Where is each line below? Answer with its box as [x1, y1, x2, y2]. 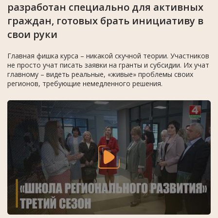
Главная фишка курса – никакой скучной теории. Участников [7, 51, 209, 60]
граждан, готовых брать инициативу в [7, 14, 203, 27]
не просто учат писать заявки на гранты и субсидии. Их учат [7, 60, 209, 70]
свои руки [7, 27, 57, 41]
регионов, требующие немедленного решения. [7, 78, 163, 88]
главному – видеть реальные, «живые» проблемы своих [7, 69, 193, 79]
